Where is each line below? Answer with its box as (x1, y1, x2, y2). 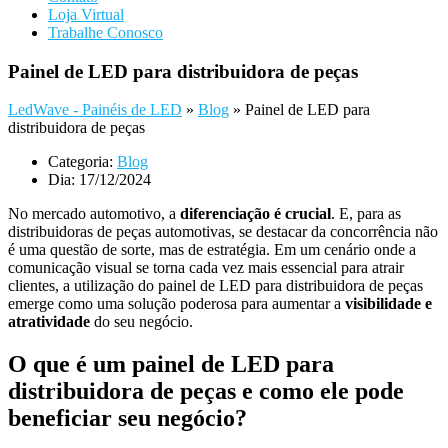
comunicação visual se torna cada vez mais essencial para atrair (8, 259, 404, 277)
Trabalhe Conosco (48, 24, 163, 41)
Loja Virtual (48, 6, 124, 23)
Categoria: (48, 153, 113, 171)
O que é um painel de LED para (8, 351, 334, 378)
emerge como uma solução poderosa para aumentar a (8, 295, 345, 313)
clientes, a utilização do (8, 277, 158, 295)
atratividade (8, 313, 90, 331)
